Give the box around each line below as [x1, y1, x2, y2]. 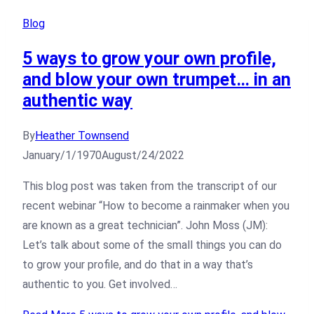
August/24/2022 [102, 148, 184, 162]
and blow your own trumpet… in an [22, 69, 291, 90]
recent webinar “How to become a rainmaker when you [22, 198, 289, 212]
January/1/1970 [22, 148, 102, 162]
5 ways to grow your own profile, [22, 48, 276, 69]
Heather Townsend [35, 128, 129, 142]
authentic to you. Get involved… [22, 277, 177, 291]
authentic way [22, 90, 132, 111]
